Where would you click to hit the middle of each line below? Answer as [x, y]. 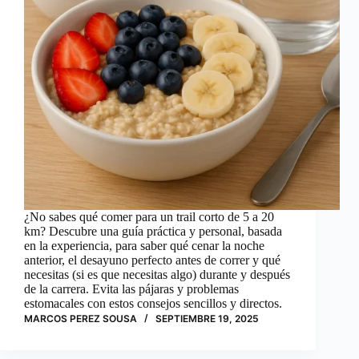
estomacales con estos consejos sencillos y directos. [153, 304]
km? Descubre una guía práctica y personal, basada [153, 232]
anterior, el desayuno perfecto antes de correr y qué [152, 260]
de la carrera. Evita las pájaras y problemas [131, 289]
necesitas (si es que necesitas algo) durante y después [157, 275]
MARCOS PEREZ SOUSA [81, 319]
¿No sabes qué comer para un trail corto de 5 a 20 [149, 217]
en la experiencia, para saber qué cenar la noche [144, 246]
